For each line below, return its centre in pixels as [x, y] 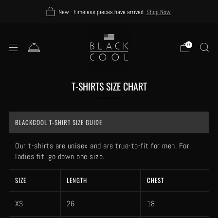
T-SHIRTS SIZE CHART [109, 86]
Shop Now [158, 12]
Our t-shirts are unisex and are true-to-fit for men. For [102, 146]
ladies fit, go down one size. [60, 156]
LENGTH [77, 180]
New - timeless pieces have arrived [101, 12]
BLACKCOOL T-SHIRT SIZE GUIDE [59, 122]
